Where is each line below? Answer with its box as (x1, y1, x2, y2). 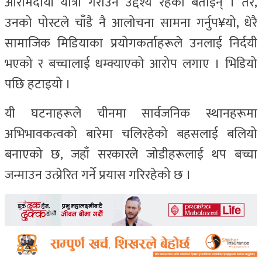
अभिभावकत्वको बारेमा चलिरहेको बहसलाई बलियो (5, 123, 257, 145)
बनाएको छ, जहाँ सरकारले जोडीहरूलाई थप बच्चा (5, 143, 257, 166)
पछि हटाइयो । (5, 73, 71, 95)
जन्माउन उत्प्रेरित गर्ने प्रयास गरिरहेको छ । (5, 164, 191, 186)
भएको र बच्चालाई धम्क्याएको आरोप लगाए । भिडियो (5, 53, 257, 75)
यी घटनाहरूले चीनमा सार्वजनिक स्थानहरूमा (5, 102, 257, 125)
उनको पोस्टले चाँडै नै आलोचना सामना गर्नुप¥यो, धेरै (5, 12, 257, 34)
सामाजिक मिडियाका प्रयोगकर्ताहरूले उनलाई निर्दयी (5, 32, 257, 54)
